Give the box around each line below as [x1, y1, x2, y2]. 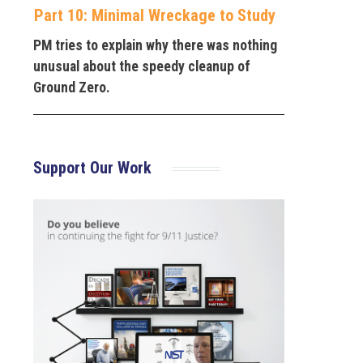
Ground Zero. [33, 79, 110, 96]
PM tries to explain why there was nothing [33, 36, 277, 53]
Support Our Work [33, 157, 152, 177]
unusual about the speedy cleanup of [33, 58, 250, 75]
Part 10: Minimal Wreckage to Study [34, 5, 275, 25]
